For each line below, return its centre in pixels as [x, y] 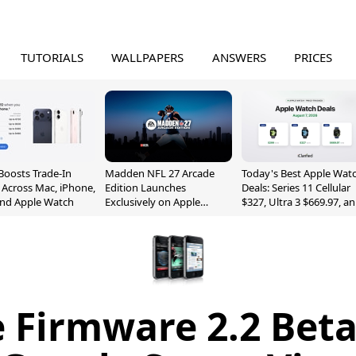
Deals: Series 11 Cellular [296, 188]
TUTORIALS [52, 57]
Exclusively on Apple [153, 202]
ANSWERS [239, 57]
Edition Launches [145, 188]
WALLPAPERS [148, 57]
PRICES [313, 57]
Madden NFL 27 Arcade [160, 173]
